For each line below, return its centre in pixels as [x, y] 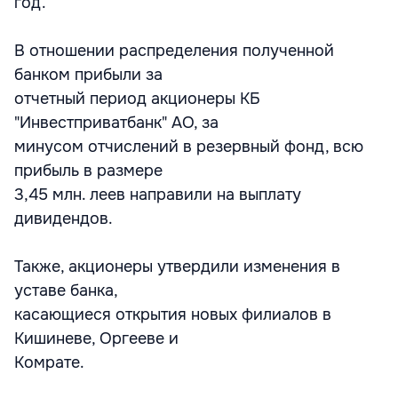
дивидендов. [64, 219]
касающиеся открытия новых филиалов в [173, 314]
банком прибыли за [88, 75]
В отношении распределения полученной [174, 51]
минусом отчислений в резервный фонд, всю [189, 147]
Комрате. [49, 362]
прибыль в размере [88, 171]
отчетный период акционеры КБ [137, 99]
